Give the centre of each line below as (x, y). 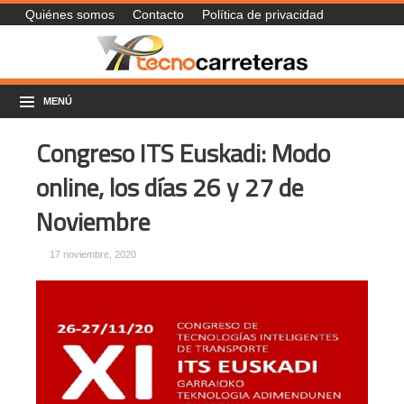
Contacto (158, 14)
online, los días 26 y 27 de (170, 188)
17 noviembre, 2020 (93, 255)
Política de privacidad (262, 14)
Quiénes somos (69, 14)
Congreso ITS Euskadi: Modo (183, 153)
